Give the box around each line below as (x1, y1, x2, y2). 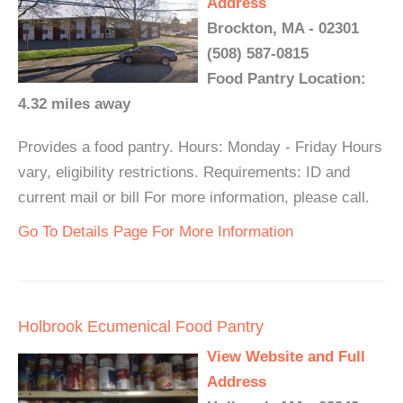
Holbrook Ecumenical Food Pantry (18, 318, 264, 336)
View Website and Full (207, 348, 365, 365)
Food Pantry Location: (207, 70, 366, 87)
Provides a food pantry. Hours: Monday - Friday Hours (18, 139, 382, 156)
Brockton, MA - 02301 (207, 20, 359, 37)
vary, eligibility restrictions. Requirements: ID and (18, 164, 350, 181)
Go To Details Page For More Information (18, 223, 293, 240)
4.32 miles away (18, 95, 130, 112)
